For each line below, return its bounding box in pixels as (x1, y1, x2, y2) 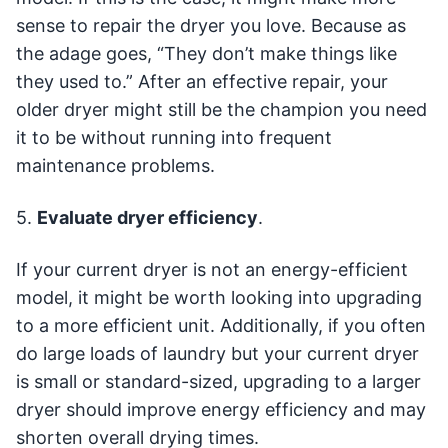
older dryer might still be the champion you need (16, 99, 427, 121)
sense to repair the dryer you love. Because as (16, 15, 406, 37)
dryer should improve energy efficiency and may (16, 399, 426, 421)
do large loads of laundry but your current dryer (16, 343, 419, 365)
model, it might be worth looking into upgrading (16, 287, 422, 309)
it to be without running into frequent (16, 127, 332, 149)
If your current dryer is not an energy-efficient (16, 259, 408, 281)
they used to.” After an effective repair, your (16, 71, 388, 93)
